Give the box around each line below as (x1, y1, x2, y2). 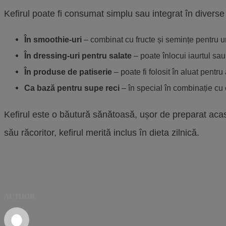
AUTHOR (4, 192, 35, 200)
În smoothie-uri (24, 35, 82, 44)
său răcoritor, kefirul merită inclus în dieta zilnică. (4, 127, 199, 138)
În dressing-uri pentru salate (24, 51, 132, 60)
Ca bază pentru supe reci (24, 83, 120, 92)
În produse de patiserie (24, 67, 112, 76)
